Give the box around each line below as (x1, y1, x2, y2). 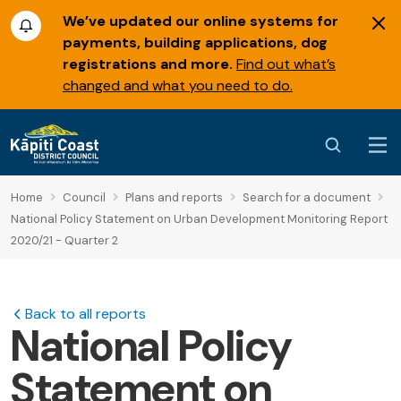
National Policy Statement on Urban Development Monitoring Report (11, 211, 388, 227)
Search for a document (243, 190, 371, 206)
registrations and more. (63, 55, 233, 73)
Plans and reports (125, 190, 223, 206)
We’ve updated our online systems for (63, 12, 338, 30)
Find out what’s (236, 55, 336, 73)
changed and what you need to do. (63, 76, 293, 95)
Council (63, 190, 106, 206)
